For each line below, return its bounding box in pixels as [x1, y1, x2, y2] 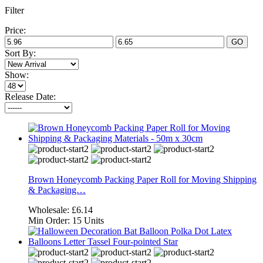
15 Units [72, 215, 104, 225]
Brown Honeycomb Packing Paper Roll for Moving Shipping [28, 174, 257, 184]
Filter [5, 5, 24, 15]
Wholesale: [28, 204, 72, 215]
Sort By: [5, 48, 36, 58]
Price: [5, 25, 26, 35]
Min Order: [28, 215, 72, 225]
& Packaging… [28, 184, 86, 195]
